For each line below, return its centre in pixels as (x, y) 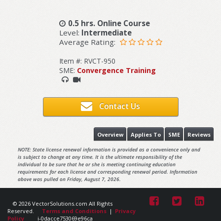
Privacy (125, 211)
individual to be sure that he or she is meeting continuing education (96, 165)
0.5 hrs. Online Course (109, 23)
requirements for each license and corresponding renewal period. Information (107, 172)
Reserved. (21, 211)
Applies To (146, 134)
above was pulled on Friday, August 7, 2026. (69, 179)
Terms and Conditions (74, 211)
